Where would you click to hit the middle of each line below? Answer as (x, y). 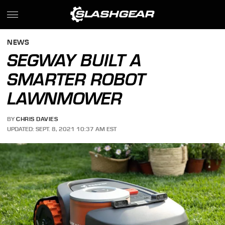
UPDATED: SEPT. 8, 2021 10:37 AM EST (62, 129)
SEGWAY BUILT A (75, 60)
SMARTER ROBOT (77, 79)
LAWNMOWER (65, 98)
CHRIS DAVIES (37, 119)
